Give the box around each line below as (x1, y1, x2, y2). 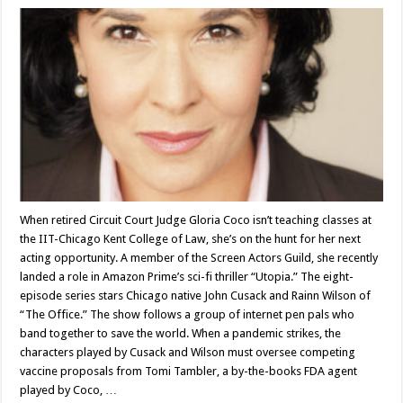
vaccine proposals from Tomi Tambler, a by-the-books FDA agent (20, 364, 358, 379)
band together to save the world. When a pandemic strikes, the (20, 327, 342, 341)
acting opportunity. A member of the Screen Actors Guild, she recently (20, 251, 379, 265)
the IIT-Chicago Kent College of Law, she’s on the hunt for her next (20, 232, 362, 246)
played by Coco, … (20, 383, 118, 398)
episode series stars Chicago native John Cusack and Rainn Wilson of (20, 289, 372, 303)
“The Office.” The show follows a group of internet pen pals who (20, 308, 355, 322)
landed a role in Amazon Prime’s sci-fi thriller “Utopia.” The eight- (20, 270, 354, 284)
